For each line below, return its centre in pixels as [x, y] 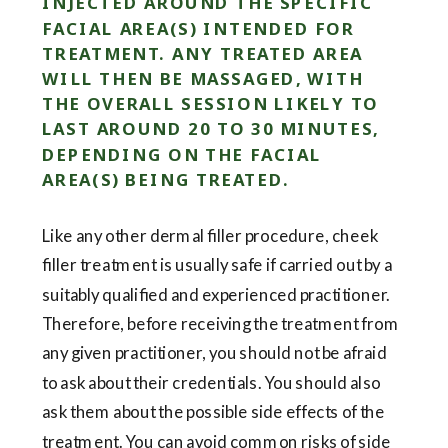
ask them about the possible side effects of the [213, 412]
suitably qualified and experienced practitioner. [216, 295]
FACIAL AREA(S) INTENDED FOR [198, 28]
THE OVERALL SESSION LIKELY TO [210, 104]
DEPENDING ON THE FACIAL [181, 154]
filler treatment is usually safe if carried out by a [216, 265]
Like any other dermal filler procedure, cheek [209, 236]
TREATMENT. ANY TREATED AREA [202, 53]
